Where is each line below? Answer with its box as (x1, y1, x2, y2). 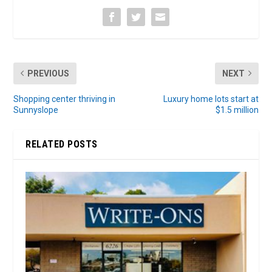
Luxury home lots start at (163, 93, 259, 104)
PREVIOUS (27, 68, 70, 78)
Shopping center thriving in (13, 93, 116, 104)
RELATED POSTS (25, 138, 98, 150)
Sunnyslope (13, 104, 59, 115)
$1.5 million (215, 104, 259, 115)
